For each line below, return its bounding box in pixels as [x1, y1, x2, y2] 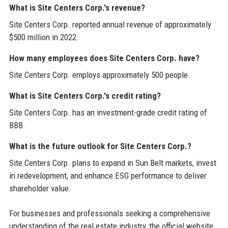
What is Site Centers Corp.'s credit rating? [9, 91, 161, 101]
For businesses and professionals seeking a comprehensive [9, 208, 210, 219]
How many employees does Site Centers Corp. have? [9, 53, 199, 64]
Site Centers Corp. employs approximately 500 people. [9, 70, 190, 80]
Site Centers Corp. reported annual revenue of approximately [9, 19, 211, 30]
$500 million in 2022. [9, 32, 79, 43]
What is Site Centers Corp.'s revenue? [9, 3, 145, 13]
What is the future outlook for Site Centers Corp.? [9, 141, 191, 152]
